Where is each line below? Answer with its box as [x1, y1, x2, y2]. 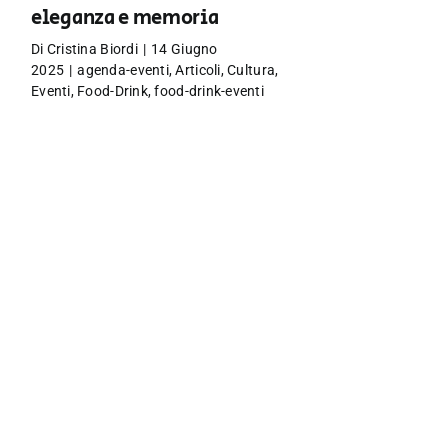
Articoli [175, 62, 221, 78]
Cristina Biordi [46, 41, 138, 57]
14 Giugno [151, 41, 218, 57]
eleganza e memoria [31, 4, 219, 33]
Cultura [227, 62, 276, 78]
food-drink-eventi [154, 83, 265, 99]
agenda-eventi [77, 62, 169, 78]
